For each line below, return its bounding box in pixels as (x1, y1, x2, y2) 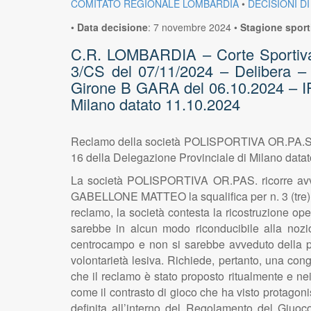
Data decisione (77, 19, 148, 34)
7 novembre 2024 (153, 19, 231, 34)
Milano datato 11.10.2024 (71, 92, 240, 115)
